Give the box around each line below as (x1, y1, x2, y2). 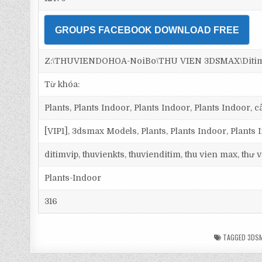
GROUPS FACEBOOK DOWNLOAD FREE (54, 25, 239, 35)
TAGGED (220, 232, 247, 242)
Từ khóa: (44, 80, 80, 89)
